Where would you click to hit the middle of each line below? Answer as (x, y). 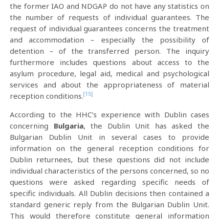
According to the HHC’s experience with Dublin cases (109, 114)
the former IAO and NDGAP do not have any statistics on (109, 6)
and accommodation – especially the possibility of (109, 40)
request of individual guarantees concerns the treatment (109, 28)
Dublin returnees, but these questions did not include (109, 159)
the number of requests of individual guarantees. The (109, 17)
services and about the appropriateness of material (109, 85)
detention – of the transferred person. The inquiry (109, 51)
